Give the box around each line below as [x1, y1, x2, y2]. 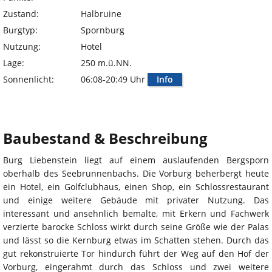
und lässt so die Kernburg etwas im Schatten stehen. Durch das [3, 234, 269, 246]
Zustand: [3, 8, 39, 20]
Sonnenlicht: [3, 73, 54, 86]
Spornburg [81, 24, 124, 36]
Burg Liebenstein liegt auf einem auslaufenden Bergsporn [3, 154, 269, 166]
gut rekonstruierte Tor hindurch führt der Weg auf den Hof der [3, 248, 269, 260]
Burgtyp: [3, 24, 38, 36]
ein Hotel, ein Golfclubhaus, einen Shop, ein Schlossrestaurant [3, 181, 269, 193]
